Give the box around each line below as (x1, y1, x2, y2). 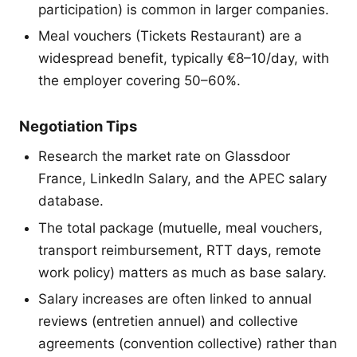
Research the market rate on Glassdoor (38, 148, 290, 165)
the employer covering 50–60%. (38, 73, 241, 89)
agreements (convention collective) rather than (38, 335, 337, 352)
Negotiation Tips (19, 117, 137, 135)
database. (38, 193, 104, 210)
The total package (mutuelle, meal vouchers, (38, 219, 323, 236)
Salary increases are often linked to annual (38, 291, 312, 308)
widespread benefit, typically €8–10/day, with (38, 50, 329, 67)
